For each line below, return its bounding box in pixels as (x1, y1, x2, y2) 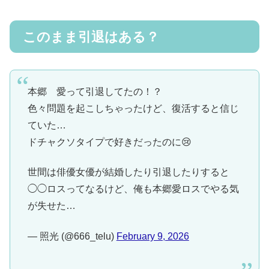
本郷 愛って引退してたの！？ (27, 86, 162, 97)
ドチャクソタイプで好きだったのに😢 (27, 136, 192, 147)
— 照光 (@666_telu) (27, 231, 116, 241)
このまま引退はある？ (23, 29, 159, 44)
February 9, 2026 (116, 231, 189, 241)
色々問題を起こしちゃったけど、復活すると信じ (27, 103, 239, 113)
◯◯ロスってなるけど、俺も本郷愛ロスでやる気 (27, 184, 239, 195)
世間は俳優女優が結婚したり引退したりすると (27, 167, 229, 178)
